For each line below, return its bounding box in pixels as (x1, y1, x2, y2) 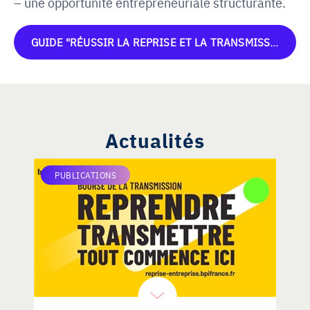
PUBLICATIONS (55, 169, 116, 181)
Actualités (105, 125, 205, 154)
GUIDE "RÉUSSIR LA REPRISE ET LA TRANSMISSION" (270, 34, 279, 49)
